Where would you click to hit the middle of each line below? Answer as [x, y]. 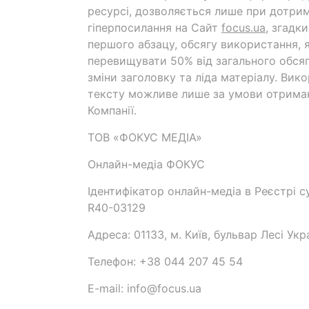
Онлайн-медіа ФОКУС [146, 164]
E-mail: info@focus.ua [144, 288]
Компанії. [112, 110]
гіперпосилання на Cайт [154, 28]
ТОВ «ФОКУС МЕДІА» [145, 137]
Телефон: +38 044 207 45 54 [165, 261]
